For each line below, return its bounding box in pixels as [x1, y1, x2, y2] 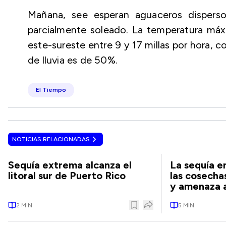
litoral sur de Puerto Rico [8, 169, 126, 182]
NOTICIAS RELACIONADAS [12, 136, 90, 143]
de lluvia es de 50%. [28, 54, 118, 66]
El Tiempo [36, 86, 66, 93]
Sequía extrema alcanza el [8, 159, 132, 171]
